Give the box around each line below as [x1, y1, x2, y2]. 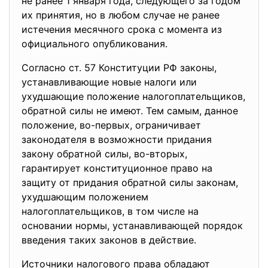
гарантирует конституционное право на [22, 162, 212, 174]
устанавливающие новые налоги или [22, 76, 197, 88]
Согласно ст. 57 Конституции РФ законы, [22, 62, 217, 74]
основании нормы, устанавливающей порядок [22, 220, 243, 232]
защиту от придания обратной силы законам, [22, 176, 238, 188]
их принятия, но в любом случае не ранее [22, 9, 220, 21]
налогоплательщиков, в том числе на [22, 205, 199, 217]
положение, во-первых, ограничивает [22, 119, 201, 131]
